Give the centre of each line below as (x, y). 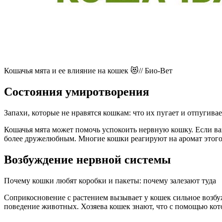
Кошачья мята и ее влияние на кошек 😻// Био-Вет (88, 71)
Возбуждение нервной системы (87, 159)
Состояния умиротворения (77, 92)
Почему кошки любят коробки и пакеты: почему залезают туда (110, 180)
